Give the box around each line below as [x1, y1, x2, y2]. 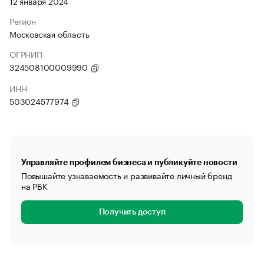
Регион [9, 14, 36, 27]
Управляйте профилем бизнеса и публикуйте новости [21, 158, 237, 166]
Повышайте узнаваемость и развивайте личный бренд [21, 169, 232, 181]
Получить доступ [98, 208, 166, 216]
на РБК [21, 179, 48, 192]
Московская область [9, 27, 90, 40]
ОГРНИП [9, 47, 42, 60]
